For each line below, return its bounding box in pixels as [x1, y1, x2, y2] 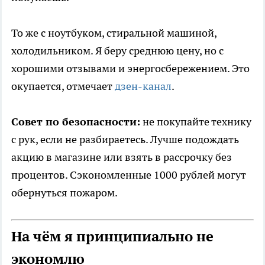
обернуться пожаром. [11, 186, 118, 200]
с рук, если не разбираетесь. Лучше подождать [11, 132, 239, 147]
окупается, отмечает [11, 79, 115, 93]
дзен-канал [115, 79, 172, 93]
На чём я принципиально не [11, 227, 214, 246]
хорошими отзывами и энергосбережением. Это [11, 62, 250, 76]
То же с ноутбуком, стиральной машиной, [11, 26, 216, 40]
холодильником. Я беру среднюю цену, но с [11, 44, 224, 58]
